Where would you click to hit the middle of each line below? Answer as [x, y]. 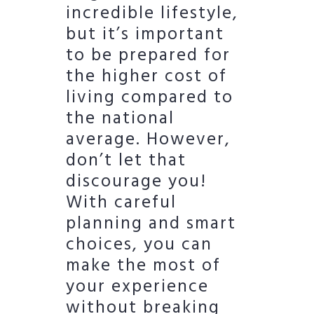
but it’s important [145, 35]
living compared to [150, 98]
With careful [121, 203]
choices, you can [139, 245]
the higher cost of [146, 77]
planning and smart [151, 224]
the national [120, 119]
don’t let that [126, 161]
